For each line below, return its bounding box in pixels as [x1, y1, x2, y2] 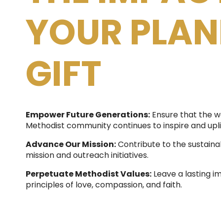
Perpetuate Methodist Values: [26, 168, 151, 180]
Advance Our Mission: [26, 139, 116, 150]
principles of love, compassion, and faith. [26, 179, 182, 190]
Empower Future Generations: [26, 109, 150, 120]
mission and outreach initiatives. [26, 149, 148, 161]
